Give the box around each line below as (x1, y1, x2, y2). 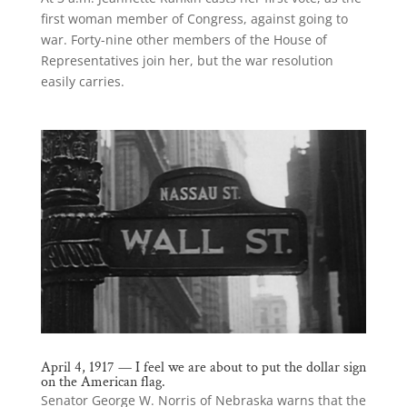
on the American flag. (40, 372, 165, 392)
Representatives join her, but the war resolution (40, 52, 333, 70)
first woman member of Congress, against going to (40, 10, 348, 28)
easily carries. (40, 73, 124, 91)
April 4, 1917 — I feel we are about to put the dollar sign (40, 358, 366, 378)
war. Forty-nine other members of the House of (40, 31, 327, 49)
